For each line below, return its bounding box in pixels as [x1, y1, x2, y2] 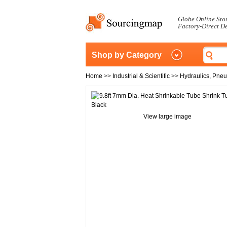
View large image [143, 113, 192, 120]
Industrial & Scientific [112, 72, 170, 80]
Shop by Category [92, 51, 162, 59]
